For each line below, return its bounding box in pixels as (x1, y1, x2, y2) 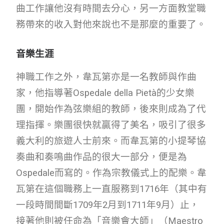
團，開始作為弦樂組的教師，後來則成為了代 (16, 103, 206, 114)
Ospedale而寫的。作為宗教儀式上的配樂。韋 (16, 167, 206, 178)
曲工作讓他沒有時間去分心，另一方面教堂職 (16, 2, 206, 14)
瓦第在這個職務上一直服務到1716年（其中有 (16, 183, 207, 194)
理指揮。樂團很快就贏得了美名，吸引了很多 (16, 119, 206, 130)
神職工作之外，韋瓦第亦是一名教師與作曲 (16, 71, 196, 82)
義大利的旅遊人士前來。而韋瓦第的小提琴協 (16, 135, 206, 146)
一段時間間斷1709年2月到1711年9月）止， (16, 199, 199, 210)
